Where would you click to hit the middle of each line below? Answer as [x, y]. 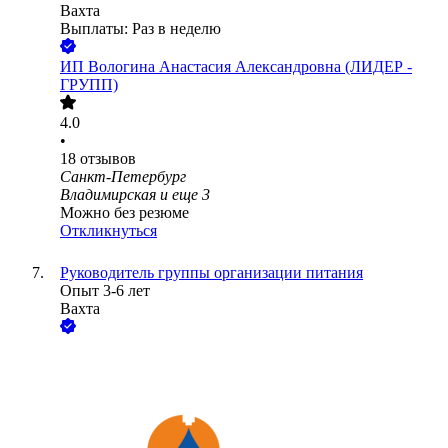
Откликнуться [108, 231]
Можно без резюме [124, 213]
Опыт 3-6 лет [105, 291]
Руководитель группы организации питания [211, 273]
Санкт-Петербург [123, 177]
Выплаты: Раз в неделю [140, 29]
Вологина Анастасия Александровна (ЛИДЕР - [250, 67]
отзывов [108, 159]
